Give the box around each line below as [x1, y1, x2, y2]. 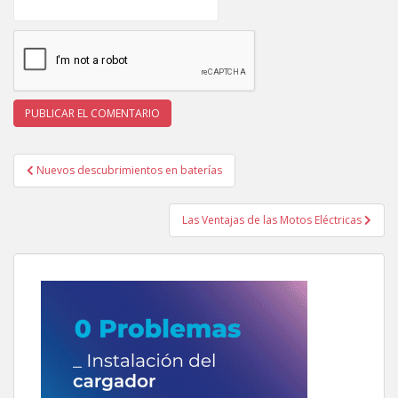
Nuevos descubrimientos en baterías [36, 162, 222, 178]
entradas [12, 195, 106, 225]
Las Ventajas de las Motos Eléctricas [182, 211, 364, 227]
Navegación [12, 149, 140, 179]
